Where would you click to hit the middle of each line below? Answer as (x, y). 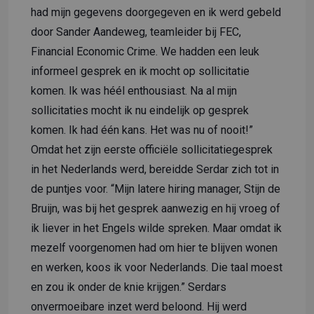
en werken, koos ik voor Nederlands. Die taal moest (157, 267)
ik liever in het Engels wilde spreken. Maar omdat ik (156, 228)
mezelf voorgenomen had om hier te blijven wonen (154, 247)
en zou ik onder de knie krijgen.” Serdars (129, 287)
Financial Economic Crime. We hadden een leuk (145, 51)
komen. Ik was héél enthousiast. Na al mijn (134, 90)
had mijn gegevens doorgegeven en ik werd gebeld (156, 12)
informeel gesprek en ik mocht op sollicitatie (140, 71)
